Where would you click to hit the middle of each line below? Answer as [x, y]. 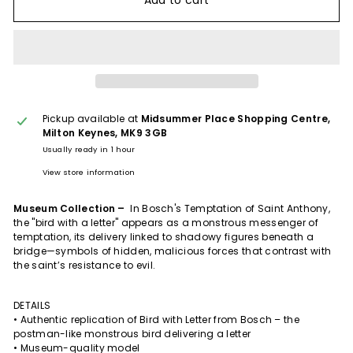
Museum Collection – [72, 208]
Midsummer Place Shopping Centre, [236, 118]
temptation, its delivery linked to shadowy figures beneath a [163, 236]
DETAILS [32, 305]
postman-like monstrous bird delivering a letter [132, 333]
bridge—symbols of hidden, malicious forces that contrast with [173, 251]
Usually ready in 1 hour [89, 149]
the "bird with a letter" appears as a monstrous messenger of [166, 222]
